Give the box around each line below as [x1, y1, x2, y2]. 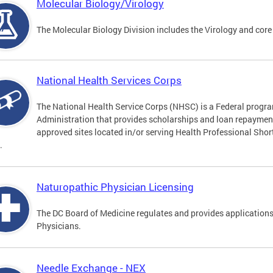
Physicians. [37, 220, 81, 232]
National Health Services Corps [37, 73, 182, 88]
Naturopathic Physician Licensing [37, 180, 194, 194]
